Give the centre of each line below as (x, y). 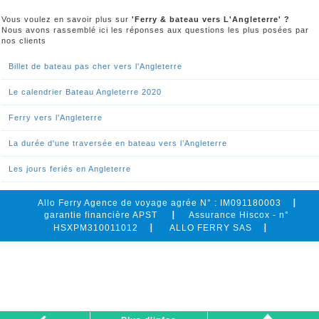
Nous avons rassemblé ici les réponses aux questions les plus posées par (155, 30)
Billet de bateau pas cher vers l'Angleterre (95, 67)
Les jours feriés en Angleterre (70, 169)
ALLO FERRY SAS (210, 228)
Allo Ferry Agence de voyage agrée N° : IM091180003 (159, 203)
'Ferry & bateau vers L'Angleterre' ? (211, 20)
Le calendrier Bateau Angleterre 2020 (85, 92)
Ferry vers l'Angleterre (56, 118)
